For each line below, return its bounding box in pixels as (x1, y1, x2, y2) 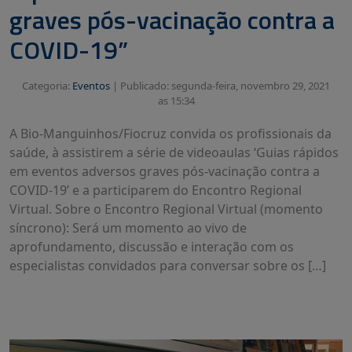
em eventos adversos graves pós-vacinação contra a (9, 163, 320, 181)
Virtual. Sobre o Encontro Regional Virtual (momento (9, 200, 323, 218)
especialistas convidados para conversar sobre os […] (9, 257, 326, 275)
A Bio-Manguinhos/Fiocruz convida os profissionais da (9, 125, 332, 143)
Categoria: (22, 79, 72, 93)
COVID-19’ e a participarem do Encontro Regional (9, 181, 302, 200)
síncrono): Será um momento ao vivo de (9, 219, 247, 237)
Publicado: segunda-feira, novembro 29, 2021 (120, 79, 330, 93)
